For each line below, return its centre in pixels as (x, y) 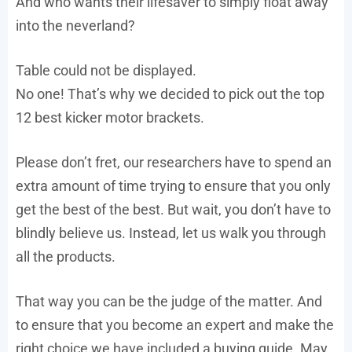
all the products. (66, 257)
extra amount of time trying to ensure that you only (173, 186)
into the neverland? (75, 26)
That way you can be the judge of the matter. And (169, 302)
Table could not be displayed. (106, 71)
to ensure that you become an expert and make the (175, 325)
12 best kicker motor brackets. (110, 118)
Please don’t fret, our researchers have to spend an (174, 163)
